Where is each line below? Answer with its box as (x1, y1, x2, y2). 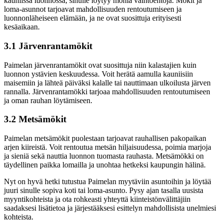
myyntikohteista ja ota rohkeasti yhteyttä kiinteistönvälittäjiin (4, 194, 191, 203)
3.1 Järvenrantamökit (4, 40, 92, 51)
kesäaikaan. (4, 23, 40, 31)
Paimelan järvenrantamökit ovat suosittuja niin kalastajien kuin (4, 60, 196, 69)
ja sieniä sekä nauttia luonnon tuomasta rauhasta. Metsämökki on (4, 151, 204, 160)
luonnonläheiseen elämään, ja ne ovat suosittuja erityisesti (4, 14, 181, 23)
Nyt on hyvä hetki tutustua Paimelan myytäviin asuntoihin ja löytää (4, 177, 211, 186)
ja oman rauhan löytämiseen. (4, 96, 92, 105)
